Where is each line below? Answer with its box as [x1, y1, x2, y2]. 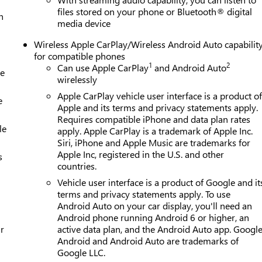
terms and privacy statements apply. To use [57, 187, 231, 200]
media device [57, 16, 111, 29]
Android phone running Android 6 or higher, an [57, 211, 250, 223]
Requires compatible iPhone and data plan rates [57, 112, 251, 125]
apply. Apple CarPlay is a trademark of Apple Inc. [57, 124, 253, 137]
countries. [57, 159, 97, 172]
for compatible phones [34, 49, 126, 62]
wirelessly [57, 73, 98, 85]
